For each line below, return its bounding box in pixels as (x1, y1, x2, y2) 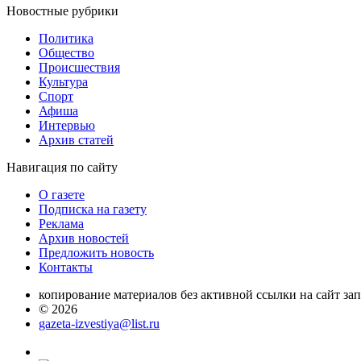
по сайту (70, 160, 118, 174)
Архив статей (39, 132, 114, 147)
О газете (39, 187, 85, 201)
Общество (39, 45, 94, 60)
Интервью (39, 118, 95, 132)
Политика (39, 31, 93, 45)
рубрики (72, 3, 118, 18)
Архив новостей (39, 230, 129, 245)
